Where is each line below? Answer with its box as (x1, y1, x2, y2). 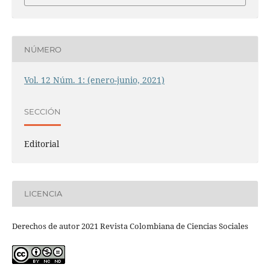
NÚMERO (24, 44, 61, 54)
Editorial (24, 138, 59, 150)
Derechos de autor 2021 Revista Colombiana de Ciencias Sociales (11, 220, 248, 231)
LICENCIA (24, 189, 62, 198)
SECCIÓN (24, 106, 61, 116)
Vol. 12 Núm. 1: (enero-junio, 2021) (24, 74, 165, 86)
